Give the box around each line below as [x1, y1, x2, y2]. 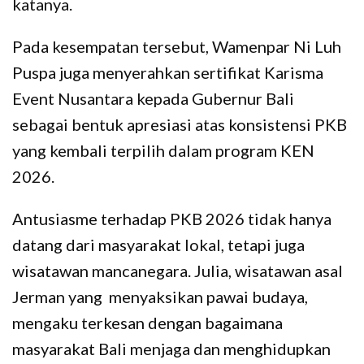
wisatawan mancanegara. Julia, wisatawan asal [12, 260, 343, 280]
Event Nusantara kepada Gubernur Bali [12, 88, 294, 108]
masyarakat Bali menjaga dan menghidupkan [12, 338, 331, 358]
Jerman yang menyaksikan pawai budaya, [12, 286, 308, 306]
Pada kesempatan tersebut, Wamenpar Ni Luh [12, 36, 341, 56]
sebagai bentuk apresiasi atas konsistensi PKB [12, 114, 347, 134]
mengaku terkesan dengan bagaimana [12, 312, 283, 332]
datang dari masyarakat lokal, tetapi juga [12, 234, 305, 254]
